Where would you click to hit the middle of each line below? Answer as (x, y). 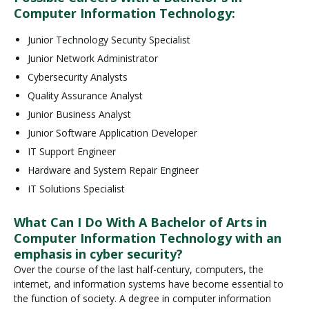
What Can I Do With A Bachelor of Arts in (140, 222)
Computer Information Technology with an (148, 238)
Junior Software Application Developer (112, 133)
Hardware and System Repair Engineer (113, 170)
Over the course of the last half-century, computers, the (139, 270)
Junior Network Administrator (93, 59)
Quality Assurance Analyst (85, 96)
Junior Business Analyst (79, 114)
